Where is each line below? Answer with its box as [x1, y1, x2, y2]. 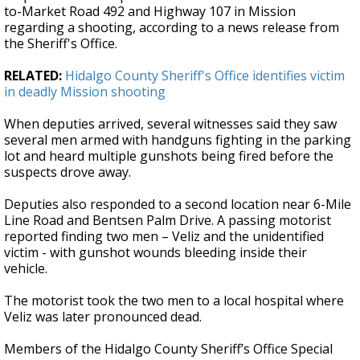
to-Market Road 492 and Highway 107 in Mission [4, 2, 296, 21]
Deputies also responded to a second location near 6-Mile [4, 195, 351, 214]
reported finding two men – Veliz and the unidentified [4, 227, 324, 246]
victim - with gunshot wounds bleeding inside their [4, 243, 307, 262]
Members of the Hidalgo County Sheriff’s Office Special [4, 340, 333, 358]
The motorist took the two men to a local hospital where [4, 292, 344, 310]
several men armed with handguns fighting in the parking [4, 131, 351, 149]
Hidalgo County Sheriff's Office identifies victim [65, 67, 345, 85]
